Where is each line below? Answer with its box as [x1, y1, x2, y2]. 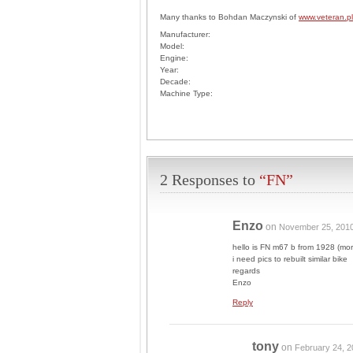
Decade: [160, 77, 191, 86]
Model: [160, 42, 184, 50]
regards [232, 266, 260, 275]
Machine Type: [160, 89, 213, 98]
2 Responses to [160, 171, 259, 188]
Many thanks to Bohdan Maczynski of [160, 13, 299, 21]
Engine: [160, 54, 188, 62]
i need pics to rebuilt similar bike [232, 255, 347, 263]
